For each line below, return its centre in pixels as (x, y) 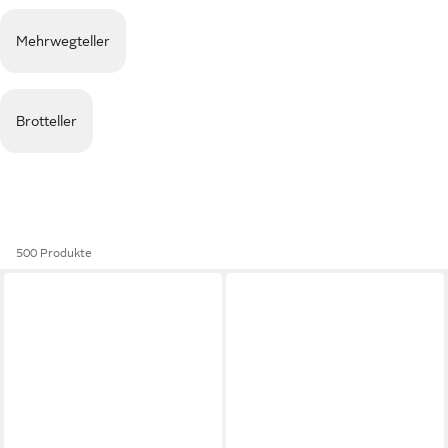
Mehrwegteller (63, 41)
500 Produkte (54, 253)
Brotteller (46, 121)
